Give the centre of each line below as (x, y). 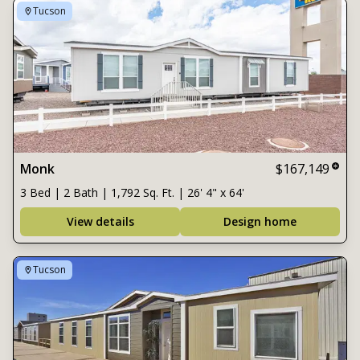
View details (100, 221)
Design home (260, 221)
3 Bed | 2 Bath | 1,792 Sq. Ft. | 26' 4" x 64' (132, 192)
